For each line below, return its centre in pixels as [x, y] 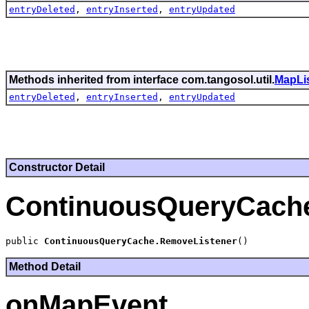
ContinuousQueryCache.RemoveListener [141, 241]
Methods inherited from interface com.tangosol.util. [142, 80]
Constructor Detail [57, 168]
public [25, 241]
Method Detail [45, 266]
